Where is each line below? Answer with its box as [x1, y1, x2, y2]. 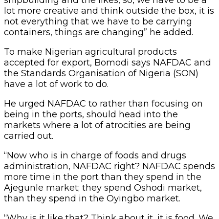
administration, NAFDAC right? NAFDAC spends [4, 160, 215, 172]
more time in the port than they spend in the [4, 171, 201, 182]
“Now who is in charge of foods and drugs [4, 150, 186, 161]
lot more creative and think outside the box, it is [4, 5, 214, 16]
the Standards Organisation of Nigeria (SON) [4, 67, 198, 79]
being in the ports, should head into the [4, 109, 178, 120]
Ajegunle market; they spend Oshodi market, [4, 182, 202, 193]
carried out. [4, 130, 53, 141]
